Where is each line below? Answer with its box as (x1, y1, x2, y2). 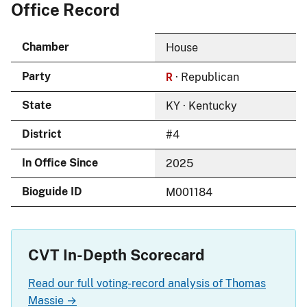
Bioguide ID (22, 184, 82, 198)
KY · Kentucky (166, 99, 237, 112)
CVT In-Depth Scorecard (28, 245, 204, 264)
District (22, 127, 62, 140)
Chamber (22, 40, 69, 53)
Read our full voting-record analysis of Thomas (28, 276, 266, 290)
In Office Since (22, 156, 98, 169)
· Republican (173, 70, 239, 84)
